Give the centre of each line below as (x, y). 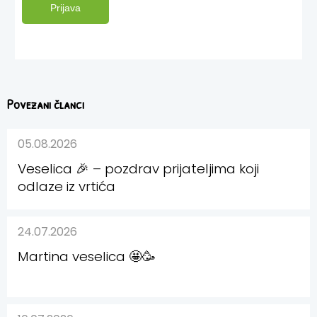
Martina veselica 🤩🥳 (87, 256)
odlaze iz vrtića (67, 186)
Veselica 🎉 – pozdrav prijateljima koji (138, 168)
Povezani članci (46, 104)
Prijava (65, 7)
